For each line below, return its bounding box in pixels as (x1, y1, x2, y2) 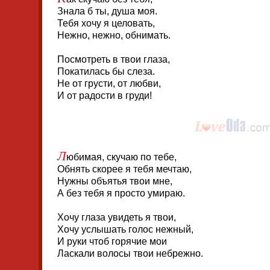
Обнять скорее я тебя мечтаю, (57, 164, 192, 174)
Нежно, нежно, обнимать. (57, 30, 171, 40)
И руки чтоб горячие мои (57, 236, 167, 246)
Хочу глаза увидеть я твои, (57, 212, 176, 222)
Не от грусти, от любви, (57, 78, 161, 89)
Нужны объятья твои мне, (57, 176, 172, 186)
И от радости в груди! (57, 90, 152, 101)
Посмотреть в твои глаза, (57, 54, 170, 64)
